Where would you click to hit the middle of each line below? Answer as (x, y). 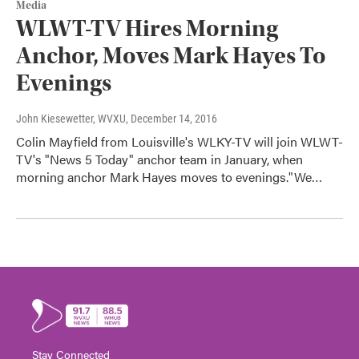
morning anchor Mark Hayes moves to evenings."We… (169, 177)
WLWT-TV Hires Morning (147, 29)
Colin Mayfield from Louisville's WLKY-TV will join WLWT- (179, 142)
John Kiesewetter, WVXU (71, 119)
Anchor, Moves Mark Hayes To (171, 56)
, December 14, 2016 (171, 119)
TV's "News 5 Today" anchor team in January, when (159, 159)
